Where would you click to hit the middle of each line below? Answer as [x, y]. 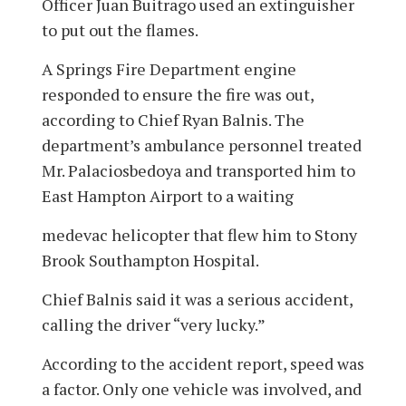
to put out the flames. [121, 29]
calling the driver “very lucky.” [154, 324]
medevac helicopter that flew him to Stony [199, 234]
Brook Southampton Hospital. [152, 260]
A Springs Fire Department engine [169, 68]
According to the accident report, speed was [203, 363]
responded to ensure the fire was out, [178, 94]
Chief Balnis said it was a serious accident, [197, 299]
